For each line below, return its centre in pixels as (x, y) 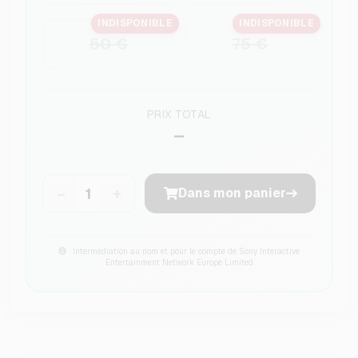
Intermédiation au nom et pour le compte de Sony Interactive (185, 252)
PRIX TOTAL (179, 115)
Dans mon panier (232, 193)
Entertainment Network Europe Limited (179, 263)
